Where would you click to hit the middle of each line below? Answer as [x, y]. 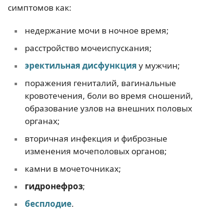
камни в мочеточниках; [73, 169]
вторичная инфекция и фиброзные [96, 139]
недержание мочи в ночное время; [97, 31]
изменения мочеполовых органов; [96, 151]
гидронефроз [54, 186]
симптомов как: [40, 8]
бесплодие [48, 204]
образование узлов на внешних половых [108, 109]
